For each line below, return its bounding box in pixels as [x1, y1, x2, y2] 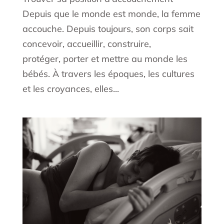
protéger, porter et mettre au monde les [22, 53, 187, 65]
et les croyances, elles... [22, 83, 119, 95]
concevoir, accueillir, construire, [22, 38, 151, 50]
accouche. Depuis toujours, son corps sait [22, 23, 193, 35]
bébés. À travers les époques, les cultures [22, 68, 194, 80]
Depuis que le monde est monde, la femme [22, 8, 200, 20]
